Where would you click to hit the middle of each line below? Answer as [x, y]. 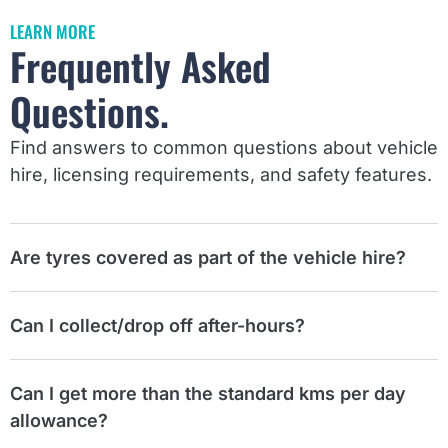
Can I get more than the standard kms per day [208, 393]
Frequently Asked [140, 66]
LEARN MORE [52, 32]
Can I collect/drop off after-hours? [157, 325]
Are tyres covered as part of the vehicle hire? [208, 257]
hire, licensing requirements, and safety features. [221, 175]
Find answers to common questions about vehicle [224, 148]
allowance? [59, 420]
